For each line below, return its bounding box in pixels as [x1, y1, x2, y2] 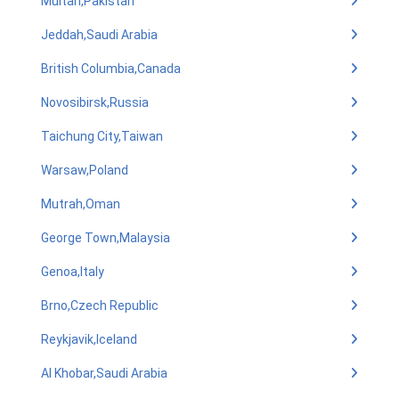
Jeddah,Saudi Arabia [41, 28, 158, 42]
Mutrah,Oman [41, 197, 120, 211]
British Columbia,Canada [41, 61, 181, 76]
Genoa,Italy [41, 265, 104, 279]
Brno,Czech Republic [41, 298, 159, 313]
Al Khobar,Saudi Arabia [41, 366, 167, 380]
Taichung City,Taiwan [41, 129, 163, 143]
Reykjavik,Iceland [41, 332, 137, 346]
